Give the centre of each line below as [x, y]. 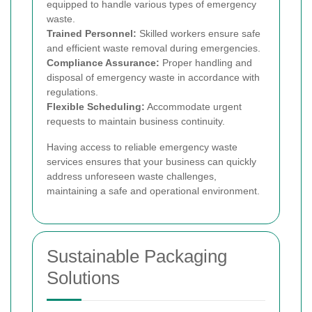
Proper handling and [206, 62]
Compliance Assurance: [103, 62]
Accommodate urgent [193, 106]
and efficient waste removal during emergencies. [154, 48]
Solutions [83, 278]
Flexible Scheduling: [96, 106]
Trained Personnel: [92, 33]
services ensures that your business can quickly [151, 161]
